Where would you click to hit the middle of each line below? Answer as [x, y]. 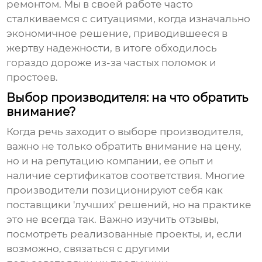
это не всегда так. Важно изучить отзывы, [113, 220]
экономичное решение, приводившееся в [117, 34]
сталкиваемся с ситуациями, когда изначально [129, 19]
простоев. [32, 77]
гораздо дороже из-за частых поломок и [112, 63]
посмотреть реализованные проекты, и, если [125, 234]
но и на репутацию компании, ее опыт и [110, 161]
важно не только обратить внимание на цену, [124, 146]
